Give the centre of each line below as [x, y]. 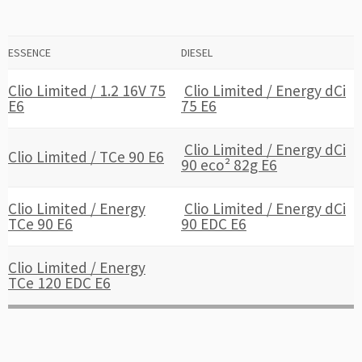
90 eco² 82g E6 [229, 165]
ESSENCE [29, 53]
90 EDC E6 [214, 224]
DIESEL [197, 53]
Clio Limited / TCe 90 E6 [86, 157]
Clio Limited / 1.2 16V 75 [87, 90]
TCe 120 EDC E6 [59, 283]
